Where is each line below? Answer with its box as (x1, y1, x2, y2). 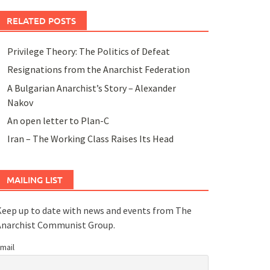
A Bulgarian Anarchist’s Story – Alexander (7, 81, 176, 94)
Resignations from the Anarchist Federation (7, 63, 190, 76)
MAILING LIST (6, 174, 63, 186)
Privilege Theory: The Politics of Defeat (7, 45, 170, 57)
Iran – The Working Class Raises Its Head (7, 133, 174, 145)
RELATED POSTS (6, 14, 76, 27)
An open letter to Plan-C (7, 114, 109, 127)
